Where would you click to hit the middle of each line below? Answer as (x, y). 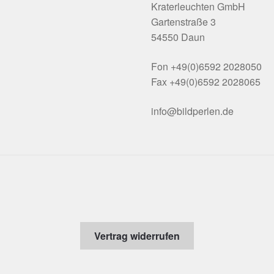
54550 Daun (178, 37)
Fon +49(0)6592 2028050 (207, 67)
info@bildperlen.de (193, 111)
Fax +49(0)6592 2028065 (206, 82)
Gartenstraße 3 (184, 22)
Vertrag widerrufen (137, 235)
